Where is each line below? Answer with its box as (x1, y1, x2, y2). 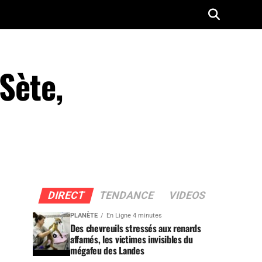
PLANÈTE (70, 212, 98, 219)
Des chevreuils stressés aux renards (70, 221, 201, 235)
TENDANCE (97, 189, 156, 201)
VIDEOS (167, 189, 207, 201)
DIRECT (46, 189, 86, 201)
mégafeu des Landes (70, 243, 144, 257)
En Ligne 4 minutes (106, 212, 162, 219)
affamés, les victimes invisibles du (70, 232, 193, 246)
